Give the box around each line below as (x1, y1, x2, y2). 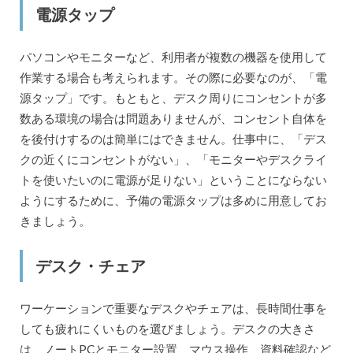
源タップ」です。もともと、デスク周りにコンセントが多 (19, 90, 327, 105)
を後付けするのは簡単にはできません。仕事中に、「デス (19, 131, 327, 146)
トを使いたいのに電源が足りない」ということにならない (19, 172, 327, 187)
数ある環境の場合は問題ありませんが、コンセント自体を (19, 110, 327, 125)
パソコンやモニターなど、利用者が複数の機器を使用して (19, 49, 327, 64)
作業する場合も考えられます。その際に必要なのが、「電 (19, 69, 327, 84)
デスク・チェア (35, 256, 146, 276)
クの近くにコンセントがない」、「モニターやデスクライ (19, 151, 327, 166)
